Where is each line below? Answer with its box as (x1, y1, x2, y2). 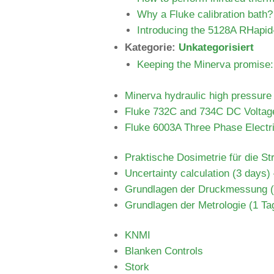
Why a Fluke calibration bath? (137, 9, 273, 20)
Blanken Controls (125, 245, 203, 257)
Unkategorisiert (179, 42, 254, 53)
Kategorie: (125, 42, 179, 53)
